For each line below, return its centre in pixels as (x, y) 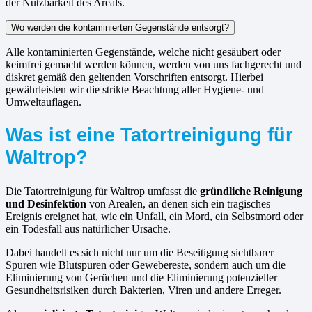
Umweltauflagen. (44, 102)
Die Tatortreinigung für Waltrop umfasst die (103, 192)
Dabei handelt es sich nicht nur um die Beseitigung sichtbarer (140, 253)
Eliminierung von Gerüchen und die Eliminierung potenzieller (141, 278)
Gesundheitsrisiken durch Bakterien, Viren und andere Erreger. (143, 290)
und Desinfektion (46, 204)
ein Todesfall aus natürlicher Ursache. (88, 229)
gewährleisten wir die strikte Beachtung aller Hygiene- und (135, 89)
